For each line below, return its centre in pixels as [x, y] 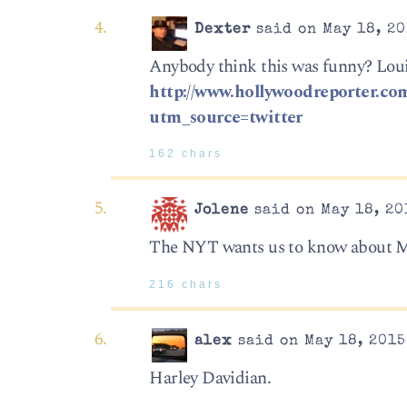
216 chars [186, 284]
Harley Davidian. [210, 378]
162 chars [186, 153]
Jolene [222, 211]
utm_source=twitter [226, 117]
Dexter [223, 30]
